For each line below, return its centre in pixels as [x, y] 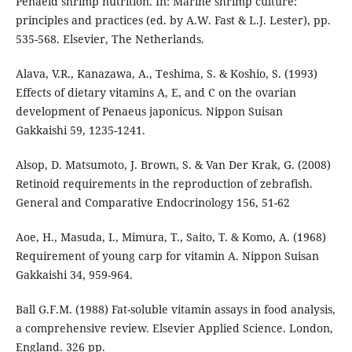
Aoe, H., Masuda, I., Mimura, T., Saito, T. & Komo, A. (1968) [170, 237]
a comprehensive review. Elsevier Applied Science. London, [174, 328]
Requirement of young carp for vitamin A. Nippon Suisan [167, 256]
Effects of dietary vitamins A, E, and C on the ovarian [156, 93]
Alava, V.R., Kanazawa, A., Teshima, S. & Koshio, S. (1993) [166, 74]
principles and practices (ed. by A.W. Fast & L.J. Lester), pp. [173, 20]
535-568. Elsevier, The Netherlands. [110, 39]
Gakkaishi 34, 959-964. [74, 275]
